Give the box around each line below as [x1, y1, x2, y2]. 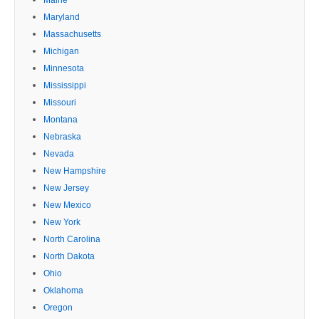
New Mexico [43, 199, 91, 210]
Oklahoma [43, 285, 83, 296]
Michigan [43, 46, 79, 56]
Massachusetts [43, 28, 101, 39]
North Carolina [43, 234, 100, 244]
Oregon [43, 302, 73, 313]
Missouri [43, 97, 76, 108]
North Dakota [43, 251, 95, 261]
